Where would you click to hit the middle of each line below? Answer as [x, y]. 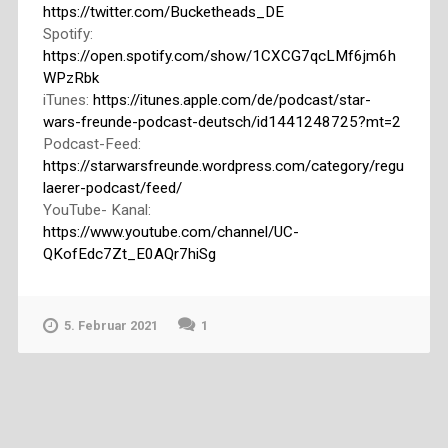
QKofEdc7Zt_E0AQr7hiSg [129, 253]
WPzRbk [70, 77]
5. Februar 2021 [110, 325]
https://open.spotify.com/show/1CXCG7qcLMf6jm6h [219, 55]
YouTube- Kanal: [96, 209]
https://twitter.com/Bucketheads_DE [163, 11]
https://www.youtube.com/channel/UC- [170, 231]
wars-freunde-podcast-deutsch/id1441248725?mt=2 [221, 121]
